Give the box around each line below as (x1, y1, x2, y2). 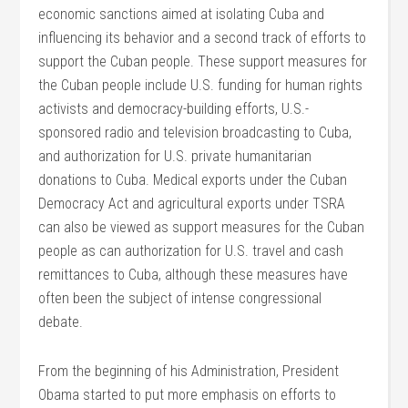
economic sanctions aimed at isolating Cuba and (38, 5, 325, 23)
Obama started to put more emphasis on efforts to (38, 386, 337, 403)
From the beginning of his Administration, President (38, 362, 340, 380)
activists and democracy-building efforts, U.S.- (38, 100, 310, 117)
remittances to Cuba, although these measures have (38, 266, 349, 283)
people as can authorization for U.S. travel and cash (38, 242, 344, 260)
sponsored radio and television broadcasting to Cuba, (38, 124, 352, 141)
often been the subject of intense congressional (38, 290, 322, 307)
